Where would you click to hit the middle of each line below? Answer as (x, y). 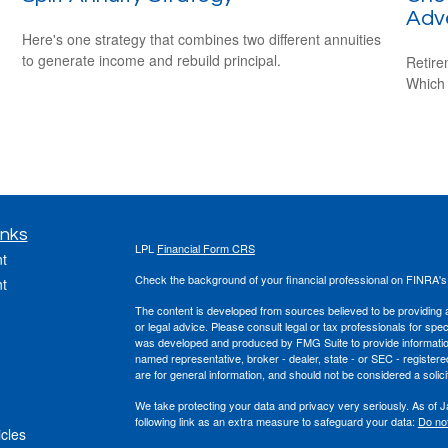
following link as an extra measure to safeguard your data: (276, 420)
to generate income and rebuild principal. (152, 59)
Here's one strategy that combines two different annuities (202, 38)
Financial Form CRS (205, 247)
